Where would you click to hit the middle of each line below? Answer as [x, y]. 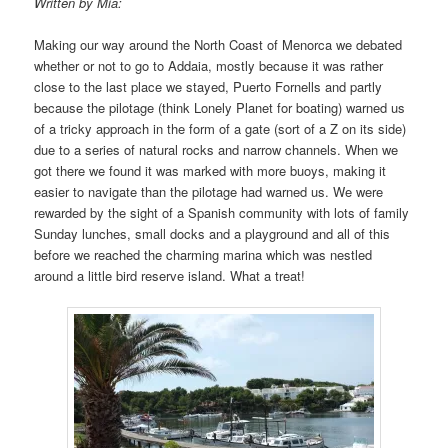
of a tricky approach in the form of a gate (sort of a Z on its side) [220, 128]
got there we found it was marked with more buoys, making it [210, 170]
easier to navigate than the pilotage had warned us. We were [209, 191]
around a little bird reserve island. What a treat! [170, 275]
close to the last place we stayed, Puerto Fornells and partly [208, 86]
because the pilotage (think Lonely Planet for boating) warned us [220, 107]
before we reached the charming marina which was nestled [203, 254]
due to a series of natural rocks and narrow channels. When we [216, 149]
